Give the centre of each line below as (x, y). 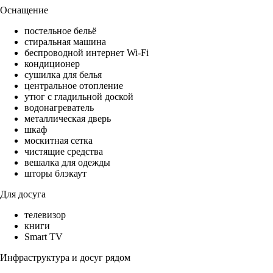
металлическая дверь (68, 119)
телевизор (45, 215)
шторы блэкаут (55, 174)
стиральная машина (65, 42)
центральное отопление (74, 86)
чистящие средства (64, 152)
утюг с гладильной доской (79, 97)
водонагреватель (59, 108)
